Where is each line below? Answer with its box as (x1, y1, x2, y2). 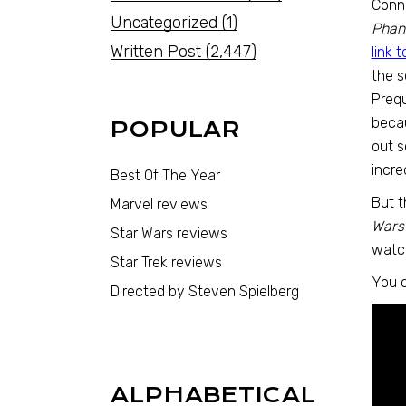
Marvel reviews (111, 196, 208, 213)
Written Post (111, 42, 201, 62)
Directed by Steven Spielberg (111, 283, 299, 300)
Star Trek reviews (111, 254, 222, 271)
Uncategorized (111, 13, 217, 33)
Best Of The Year (111, 167, 220, 184)
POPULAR (111, 117, 242, 142)
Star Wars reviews (111, 225, 227, 242)
